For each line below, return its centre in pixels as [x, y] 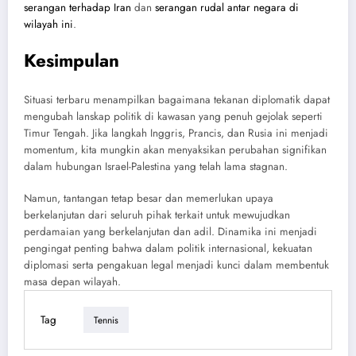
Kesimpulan [72, 60]
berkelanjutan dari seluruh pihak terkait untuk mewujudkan [157, 215]
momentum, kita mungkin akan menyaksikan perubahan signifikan [175, 150]
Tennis [106, 320]
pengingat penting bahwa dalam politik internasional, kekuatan [168, 249]
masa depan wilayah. [72, 282]
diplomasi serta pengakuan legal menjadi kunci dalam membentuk [176, 265]
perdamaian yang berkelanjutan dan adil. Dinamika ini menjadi [170, 232]
